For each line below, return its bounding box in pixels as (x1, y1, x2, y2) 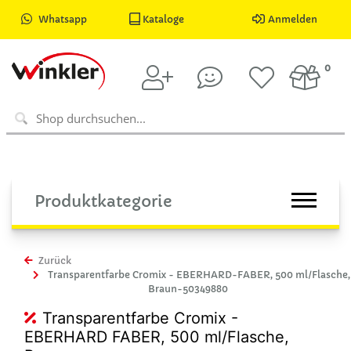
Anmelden (267, 13, 317, 25)
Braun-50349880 (148, 283, 228, 295)
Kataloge (140, 13, 185, 25)
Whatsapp (38, 13, 88, 25)
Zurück (36, 255, 71, 266)
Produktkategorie (34, 191, 172, 212)
